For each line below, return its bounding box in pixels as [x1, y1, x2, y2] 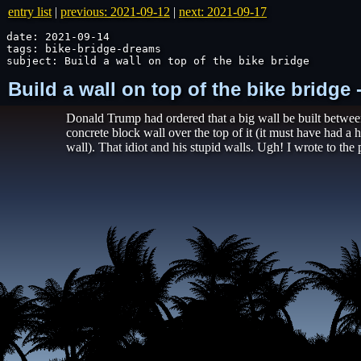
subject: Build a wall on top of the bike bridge [6, 55, 309, 67]
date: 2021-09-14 [6, 31, 110, 43]
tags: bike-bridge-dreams [6, 43, 161, 55]
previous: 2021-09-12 [60, 5, 170, 19]
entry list [8, 5, 52, 19]
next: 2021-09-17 [179, 5, 267, 19]
